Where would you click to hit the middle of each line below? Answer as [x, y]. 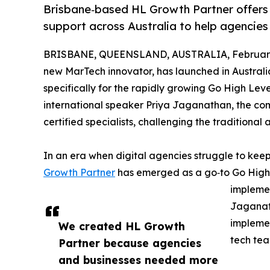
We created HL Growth [122, 226]
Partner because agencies [130, 243]
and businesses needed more [138, 260]
